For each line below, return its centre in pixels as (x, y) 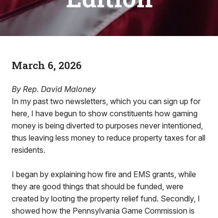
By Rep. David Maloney (54, 89)
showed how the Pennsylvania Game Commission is (103, 211)
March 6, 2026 (47, 65)
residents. (28, 150)
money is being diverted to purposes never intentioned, (107, 126)
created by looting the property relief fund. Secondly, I (106, 199)
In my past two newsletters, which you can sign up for (106, 101)
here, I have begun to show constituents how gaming (105, 113)
